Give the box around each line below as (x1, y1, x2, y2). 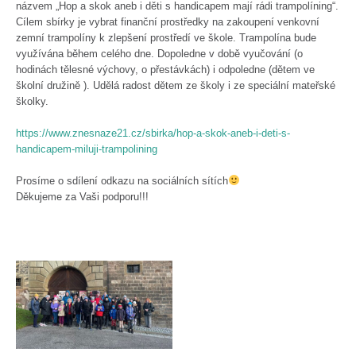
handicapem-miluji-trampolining (16, 143, 158, 155)
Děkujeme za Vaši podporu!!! (16, 191, 149, 203)
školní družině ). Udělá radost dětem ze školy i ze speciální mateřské (16, 79, 336, 91)
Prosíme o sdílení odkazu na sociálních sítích (16, 175, 229, 187)
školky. (16, 95, 49, 107)
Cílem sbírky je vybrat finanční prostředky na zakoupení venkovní (16, 16, 320, 28)
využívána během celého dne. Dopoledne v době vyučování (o (16, 48, 304, 60)
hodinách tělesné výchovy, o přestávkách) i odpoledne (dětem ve (16, 64, 315, 75)
